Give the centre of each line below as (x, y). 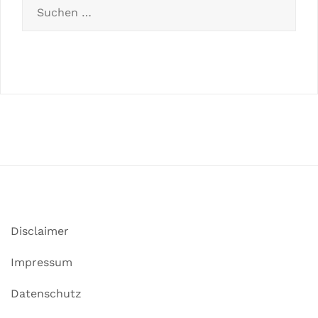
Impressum (42, 262)
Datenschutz (46, 294)
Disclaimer (40, 231)
